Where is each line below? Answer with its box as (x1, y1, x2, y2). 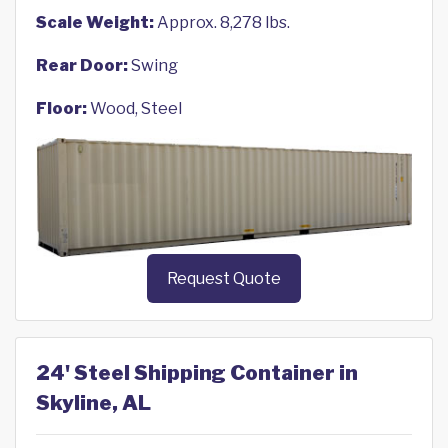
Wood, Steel (87, 99, 182, 118)
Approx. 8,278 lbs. (154, 13, 290, 32)
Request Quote (167, 269, 281, 289)
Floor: (36, 99, 87, 118)
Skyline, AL (36, 391, 151, 416)
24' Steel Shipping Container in (36, 361, 358, 386)
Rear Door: (36, 56, 128, 75)
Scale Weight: (36, 13, 154, 32)
